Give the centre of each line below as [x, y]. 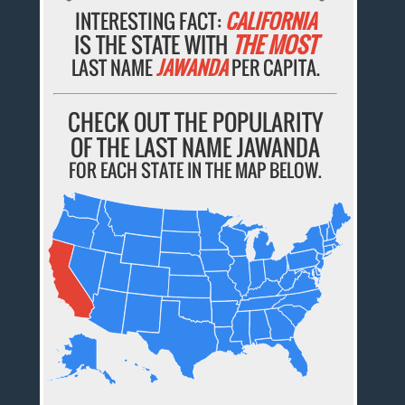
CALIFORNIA [270, 20]
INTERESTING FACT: [150, 20]
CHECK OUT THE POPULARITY [196, 121]
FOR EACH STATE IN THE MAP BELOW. [196, 170]
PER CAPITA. [273, 67]
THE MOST [275, 44]
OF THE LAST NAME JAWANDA [196, 146]
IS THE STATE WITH [154, 44]
